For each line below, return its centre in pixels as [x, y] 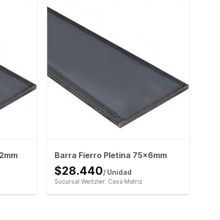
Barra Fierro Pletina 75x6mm [110, 155]
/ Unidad [117, 173]
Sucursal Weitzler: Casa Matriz [98, 182]
